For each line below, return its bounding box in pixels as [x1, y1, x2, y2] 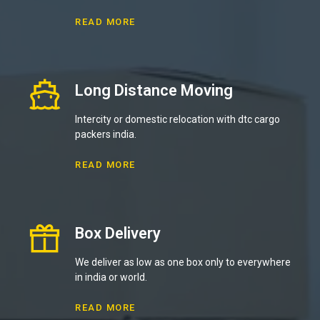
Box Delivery [75, 224, 161, 242]
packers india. [75, 128, 136, 140]
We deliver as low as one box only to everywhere [75, 256, 291, 268]
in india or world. [75, 271, 147, 283]
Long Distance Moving [75, 81, 233, 99]
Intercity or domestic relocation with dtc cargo [75, 113, 280, 125]
